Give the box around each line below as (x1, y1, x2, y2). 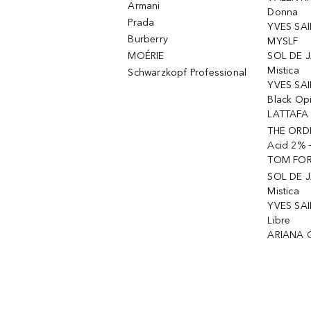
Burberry (128, 33, 169, 45)
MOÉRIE (128, 50, 165, 62)
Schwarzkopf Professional (128, 67, 247, 78)
